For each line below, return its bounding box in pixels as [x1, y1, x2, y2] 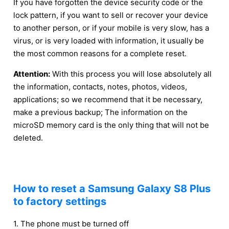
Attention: [13, 69, 50, 79]
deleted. [13, 133, 43, 143]
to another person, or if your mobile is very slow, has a [13, 23, 209, 33]
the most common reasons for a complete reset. [13, 49, 187, 58]
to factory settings [13, 195, 106, 208]
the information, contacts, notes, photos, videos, [13, 82, 187, 91]
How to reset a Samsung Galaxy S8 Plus [13, 182, 211, 195]
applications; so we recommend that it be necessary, [13, 95, 202, 104]
